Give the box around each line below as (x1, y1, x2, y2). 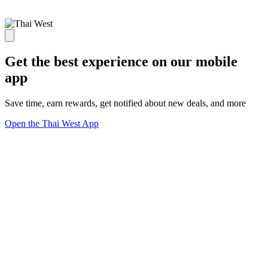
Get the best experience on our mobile (5, 53, 237, 69)
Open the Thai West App (5, 118, 99, 129)
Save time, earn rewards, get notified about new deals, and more (5, 98, 246, 108)
